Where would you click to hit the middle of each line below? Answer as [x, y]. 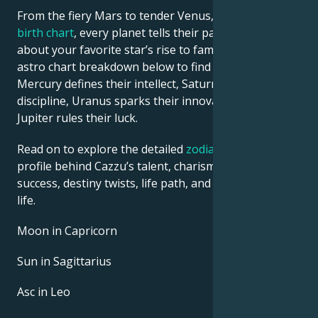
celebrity [275, 16]
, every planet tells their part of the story [182, 33]
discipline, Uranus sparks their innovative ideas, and [155, 101]
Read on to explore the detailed [102, 149]
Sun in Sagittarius [64, 261]
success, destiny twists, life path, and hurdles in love [154, 183]
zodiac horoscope [233, 149]
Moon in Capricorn [67, 230]
